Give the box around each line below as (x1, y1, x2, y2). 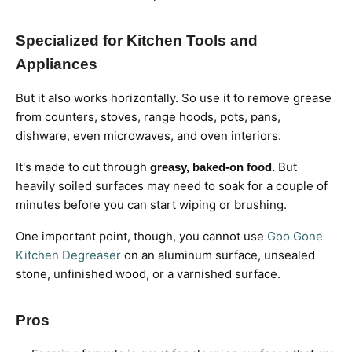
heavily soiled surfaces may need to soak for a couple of (16, 178, 328, 193)
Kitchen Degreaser (16, 247, 121, 262)
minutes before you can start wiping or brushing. (16, 196, 287, 212)
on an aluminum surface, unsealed (121, 247, 315, 262)
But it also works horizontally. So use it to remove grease (16, 90, 332, 105)
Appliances (16, 55, 97, 72)
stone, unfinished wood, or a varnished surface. (16, 266, 280, 281)
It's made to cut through (16, 159, 147, 174)
